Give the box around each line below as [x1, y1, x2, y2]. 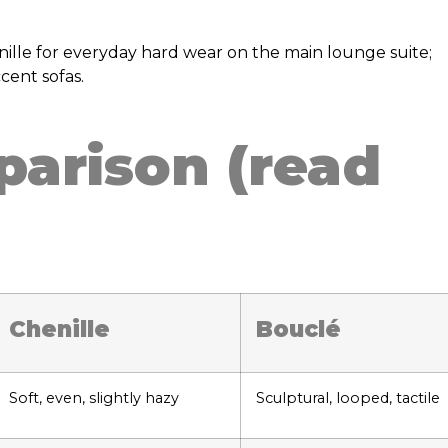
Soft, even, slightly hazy [9, 388, 179, 407]
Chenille [9, 314, 110, 343]
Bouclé [256, 314, 341, 343]
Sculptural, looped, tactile [256, 388, 440, 407]
